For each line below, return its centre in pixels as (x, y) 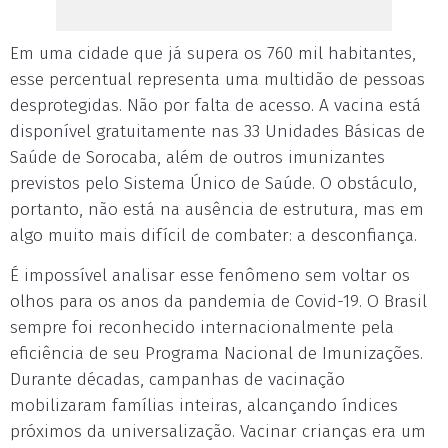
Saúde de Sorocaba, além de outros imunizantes (197, 157)
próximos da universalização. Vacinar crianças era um (218, 431)
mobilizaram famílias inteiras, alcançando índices (204, 405)
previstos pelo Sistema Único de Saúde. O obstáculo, (213, 183)
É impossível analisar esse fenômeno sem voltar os (210, 275)
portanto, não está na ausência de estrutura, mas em (217, 209)
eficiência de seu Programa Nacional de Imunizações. (216, 353)
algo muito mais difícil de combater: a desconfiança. (213, 235)
